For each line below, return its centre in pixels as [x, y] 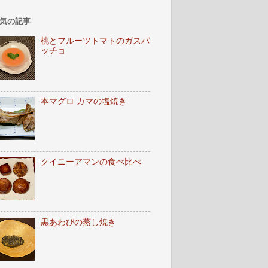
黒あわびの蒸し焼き [79, 222]
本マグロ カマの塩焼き [84, 102]
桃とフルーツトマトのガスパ [95, 41]
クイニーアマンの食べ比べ [91, 162]
